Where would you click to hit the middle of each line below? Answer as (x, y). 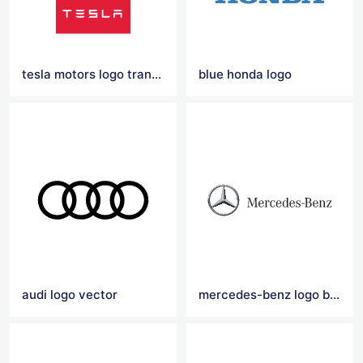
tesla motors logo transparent (156, 74)
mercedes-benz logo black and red (335, 295)
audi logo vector (70, 295)
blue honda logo (246, 74)
